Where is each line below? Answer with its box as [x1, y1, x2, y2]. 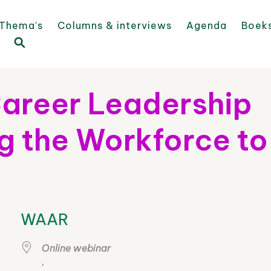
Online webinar [42, 242, 111, 254]
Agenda [186, 19, 227, 31]
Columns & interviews [57, 19, 172, 31]
